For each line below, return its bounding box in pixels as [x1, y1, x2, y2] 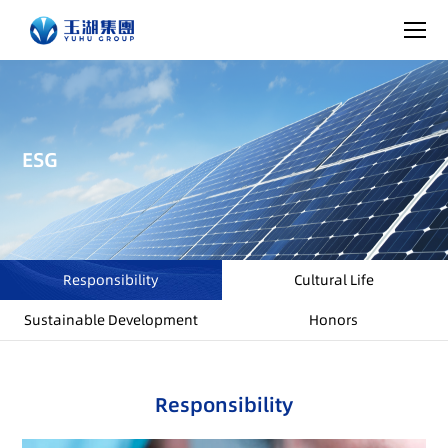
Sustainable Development [23, 310, 198, 330]
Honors [309, 310, 359, 330]
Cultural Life [293, 270, 374, 290]
